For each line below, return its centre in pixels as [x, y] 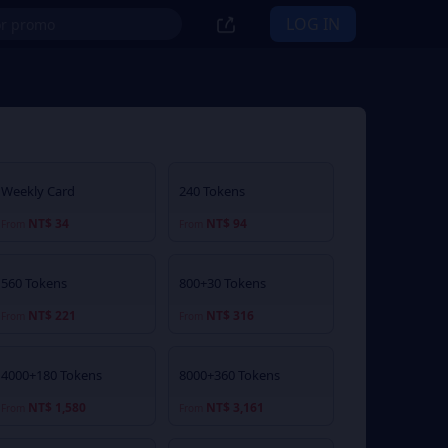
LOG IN [313, 24]
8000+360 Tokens [229, 375]
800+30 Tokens [222, 283]
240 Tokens [211, 191]
